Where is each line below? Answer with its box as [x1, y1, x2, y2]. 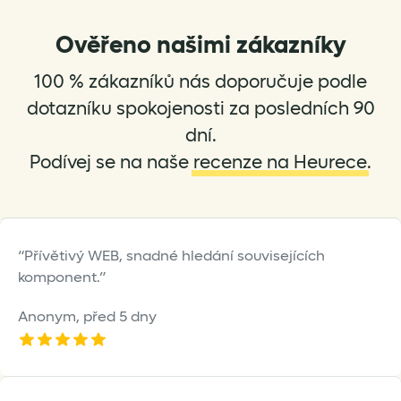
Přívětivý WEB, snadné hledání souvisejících [24, 246, 325, 266]
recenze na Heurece [193, 151, 367, 175]
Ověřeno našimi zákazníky [55, 30, 346, 62]
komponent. [18, 268, 99, 287]
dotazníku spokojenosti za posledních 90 [26, 98, 375, 122]
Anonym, [18, 307, 83, 327]
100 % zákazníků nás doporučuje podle [34, 71, 367, 95]
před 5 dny [83, 307, 157, 327]
